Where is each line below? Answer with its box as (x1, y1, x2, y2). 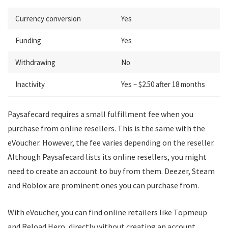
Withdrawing (15, 58, 55, 67)
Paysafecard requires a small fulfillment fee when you (8, 109, 193, 119)
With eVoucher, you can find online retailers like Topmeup (8, 207, 207, 217)
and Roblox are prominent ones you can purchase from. (8, 180, 201, 190)
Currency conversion (15, 14, 81, 23)
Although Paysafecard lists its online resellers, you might (8, 152, 207, 162)
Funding (15, 36, 41, 45)
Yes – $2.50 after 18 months (121, 79, 205, 89)
